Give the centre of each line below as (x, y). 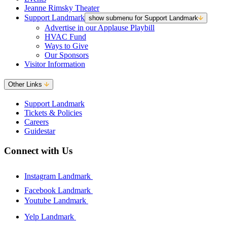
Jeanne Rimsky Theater (62, 8)
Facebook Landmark (59, 190)
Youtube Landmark (56, 200)
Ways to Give (66, 46)
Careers (36, 122)
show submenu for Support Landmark (143, 18)
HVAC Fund (65, 36)
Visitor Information (55, 64)
